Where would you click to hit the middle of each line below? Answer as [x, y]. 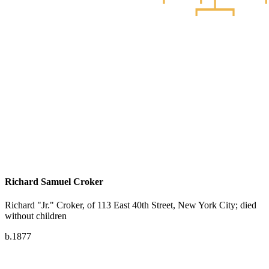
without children [36, 216]
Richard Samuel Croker [54, 181]
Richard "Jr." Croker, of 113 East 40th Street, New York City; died [131, 205]
